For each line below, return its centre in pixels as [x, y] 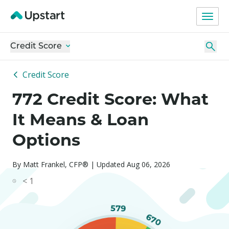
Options [46, 140]
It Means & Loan [81, 119]
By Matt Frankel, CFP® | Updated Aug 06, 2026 [91, 164]
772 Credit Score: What [110, 99]
